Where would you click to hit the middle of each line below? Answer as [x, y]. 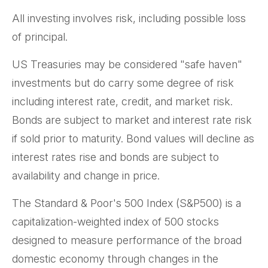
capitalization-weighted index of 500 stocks [115, 222]
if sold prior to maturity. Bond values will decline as [133, 139]
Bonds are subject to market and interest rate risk [132, 120]
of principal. [40, 37]
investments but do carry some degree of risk [123, 83]
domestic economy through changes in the [115, 259]
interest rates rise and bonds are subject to [115, 157]
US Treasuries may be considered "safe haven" [127, 65]
